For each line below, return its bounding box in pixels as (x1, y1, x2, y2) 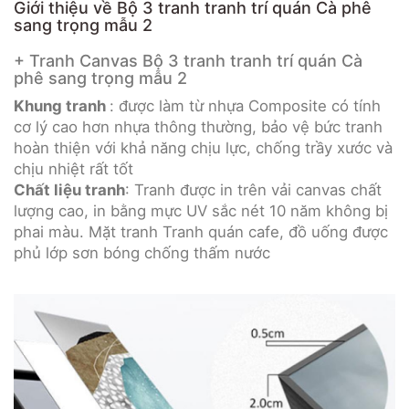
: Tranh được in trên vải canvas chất (125, 181, 382, 199)
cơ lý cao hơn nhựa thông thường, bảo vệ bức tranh (14, 118, 383, 136)
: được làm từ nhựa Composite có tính (110, 97, 381, 115)
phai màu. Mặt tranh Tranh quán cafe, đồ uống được (14, 223, 388, 241)
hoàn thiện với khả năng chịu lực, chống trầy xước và (14, 139, 393, 157)
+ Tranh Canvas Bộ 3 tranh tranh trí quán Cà (14, 51, 362, 70)
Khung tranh (14, 97, 110, 115)
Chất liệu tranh (14, 181, 125, 199)
